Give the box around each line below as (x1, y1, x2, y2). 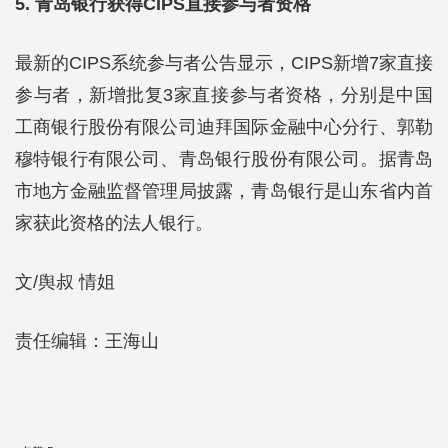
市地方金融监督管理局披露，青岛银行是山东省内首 (15, 181, 433, 201)
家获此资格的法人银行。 (15, 213, 213, 233)
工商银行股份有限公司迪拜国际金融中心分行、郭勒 (15, 117, 433, 137)
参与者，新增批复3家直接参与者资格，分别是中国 (15, 85, 433, 105)
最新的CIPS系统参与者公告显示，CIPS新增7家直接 (15, 53, 433, 73)
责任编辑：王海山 (15, 331, 159, 351)
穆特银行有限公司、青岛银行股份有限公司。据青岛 (15, 149, 433, 169)
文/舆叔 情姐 (15, 272, 115, 292)
